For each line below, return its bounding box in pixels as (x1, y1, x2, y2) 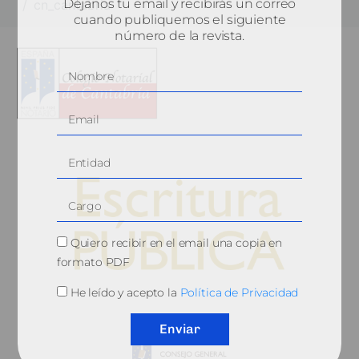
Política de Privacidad (179, 285, 299, 300)
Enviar (159, 321, 200, 337)
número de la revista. (115, 28, 244, 43)
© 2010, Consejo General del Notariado (117, 288, 242, 297)
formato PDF (56, 255, 131, 269)
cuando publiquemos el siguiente (73, 12, 286, 27)
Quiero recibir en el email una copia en (70, 236, 282, 250)
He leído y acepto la (70, 285, 180, 300)
